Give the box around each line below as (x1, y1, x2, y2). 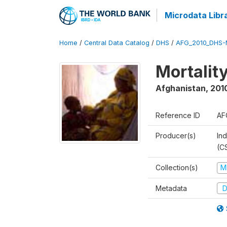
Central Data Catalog (84, 39, 149, 47)
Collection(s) (156, 163, 198, 172)
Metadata (156, 183, 187, 193)
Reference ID (156, 111, 200, 120)
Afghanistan (156, 83, 206, 93)
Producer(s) (156, 131, 196, 140)
